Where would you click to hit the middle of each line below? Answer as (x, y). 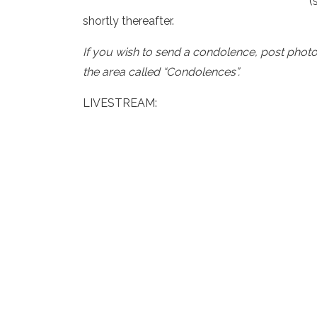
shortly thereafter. (128, 21)
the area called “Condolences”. (161, 72)
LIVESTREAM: (120, 103)
